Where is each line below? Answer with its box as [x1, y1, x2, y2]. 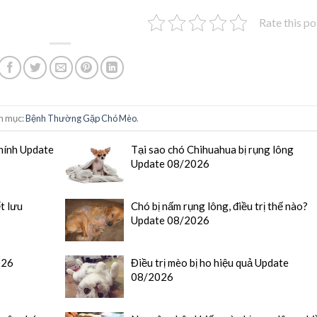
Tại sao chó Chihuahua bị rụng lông [131, 143, 294, 156]
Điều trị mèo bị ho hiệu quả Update [131, 256, 289, 270]
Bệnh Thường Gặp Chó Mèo [25, 112, 137, 124]
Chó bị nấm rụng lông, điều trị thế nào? [131, 200, 309, 213]
